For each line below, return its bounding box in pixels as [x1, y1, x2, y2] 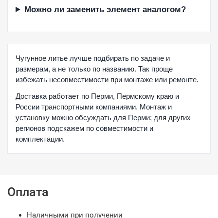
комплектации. [16, 135, 65, 143]
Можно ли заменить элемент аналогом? [24, 5, 186, 14]
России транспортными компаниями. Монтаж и [16, 103, 172, 111]
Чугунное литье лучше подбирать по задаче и [16, 54, 170, 62]
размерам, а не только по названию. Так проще [16, 65, 173, 73]
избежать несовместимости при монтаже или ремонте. [16, 75, 199, 84]
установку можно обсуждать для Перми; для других [16, 113, 191, 122]
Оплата [7, 185, 49, 199]
